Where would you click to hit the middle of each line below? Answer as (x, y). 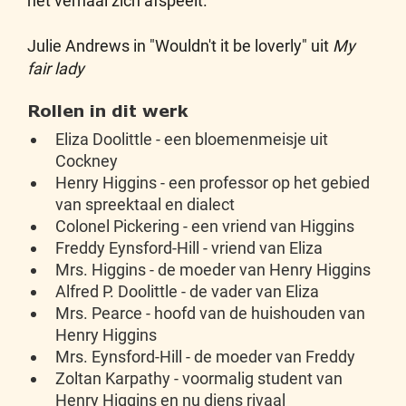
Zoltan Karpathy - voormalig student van (199, 378)
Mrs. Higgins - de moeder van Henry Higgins (213, 270)
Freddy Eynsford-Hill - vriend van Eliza (189, 248)
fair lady (56, 68)
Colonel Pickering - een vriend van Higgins (205, 226)
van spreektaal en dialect (145, 204)
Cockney (87, 161)
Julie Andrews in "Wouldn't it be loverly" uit (180, 46)
